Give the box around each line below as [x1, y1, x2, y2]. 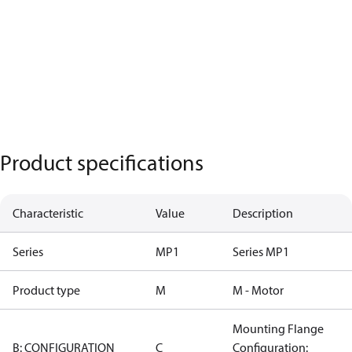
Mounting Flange [233, 321, 324, 336]
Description [233, 205, 293, 221]
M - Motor [233, 282, 284, 298]
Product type [13, 282, 80, 298]
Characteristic [13, 205, 83, 221]
